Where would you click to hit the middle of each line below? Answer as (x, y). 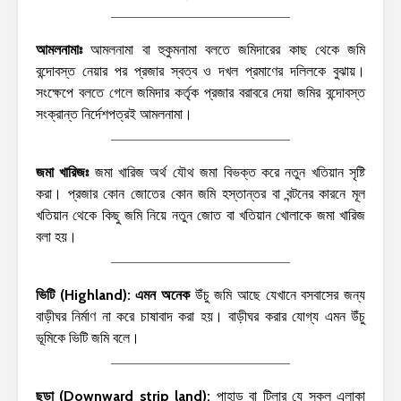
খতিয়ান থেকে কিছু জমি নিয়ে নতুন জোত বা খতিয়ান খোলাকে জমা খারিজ (200, 215)
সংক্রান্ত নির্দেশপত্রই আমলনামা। (114, 114)
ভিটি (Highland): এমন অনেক (115, 294)
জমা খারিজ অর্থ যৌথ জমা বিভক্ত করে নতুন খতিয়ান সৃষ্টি (230, 172)
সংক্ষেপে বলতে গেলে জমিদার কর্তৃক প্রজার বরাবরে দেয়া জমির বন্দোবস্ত (200, 92)
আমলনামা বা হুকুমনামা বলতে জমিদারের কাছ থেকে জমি (224, 49)
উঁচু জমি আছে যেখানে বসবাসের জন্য (280, 294)
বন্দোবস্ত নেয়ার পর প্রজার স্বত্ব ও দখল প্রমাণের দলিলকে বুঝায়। (200, 71)
